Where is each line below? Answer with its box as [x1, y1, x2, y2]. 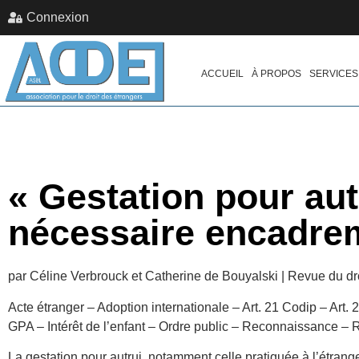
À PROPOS [252, 68, 301, 80]
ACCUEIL [201, 68, 244, 80]
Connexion [26, 10, 89, 24]
